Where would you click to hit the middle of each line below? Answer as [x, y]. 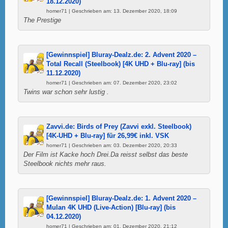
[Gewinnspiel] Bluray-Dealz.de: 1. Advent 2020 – [121, 198]
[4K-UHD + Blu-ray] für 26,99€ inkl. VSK [108, 136]
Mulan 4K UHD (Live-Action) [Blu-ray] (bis [111, 207]
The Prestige [42, 20]
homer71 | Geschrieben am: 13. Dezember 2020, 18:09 [112, 11]
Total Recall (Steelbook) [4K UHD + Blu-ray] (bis [121, 64]
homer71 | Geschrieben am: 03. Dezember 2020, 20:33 [112, 145]
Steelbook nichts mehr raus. [65, 164]
